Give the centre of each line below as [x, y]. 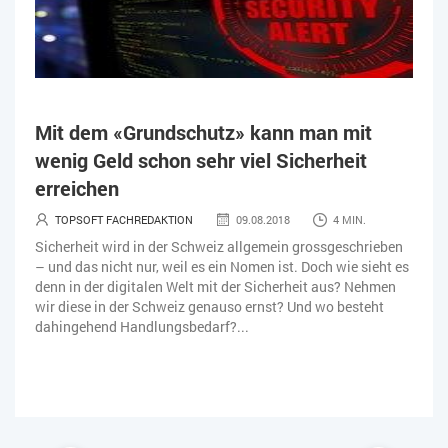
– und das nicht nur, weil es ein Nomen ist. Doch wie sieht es [222, 266]
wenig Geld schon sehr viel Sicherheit [201, 159]
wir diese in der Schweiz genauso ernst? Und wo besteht [209, 306]
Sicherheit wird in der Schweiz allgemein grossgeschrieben [219, 246]
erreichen [77, 187]
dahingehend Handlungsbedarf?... [142, 326]
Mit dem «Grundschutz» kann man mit [203, 131]
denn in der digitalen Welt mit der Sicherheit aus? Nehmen [215, 286]
